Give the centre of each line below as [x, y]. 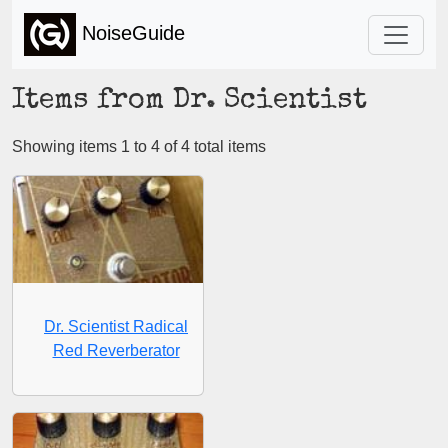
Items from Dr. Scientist [189, 101]
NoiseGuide [130, 32]
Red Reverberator [116, 350]
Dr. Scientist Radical [116, 326]
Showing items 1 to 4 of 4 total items [139, 146]
